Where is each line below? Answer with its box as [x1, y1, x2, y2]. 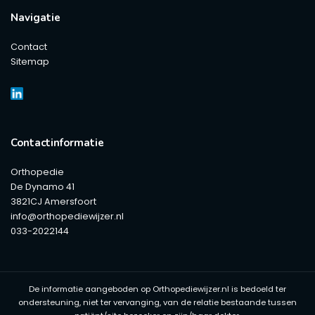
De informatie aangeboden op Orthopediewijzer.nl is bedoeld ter [29, 283, 286, 295]
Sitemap [11, 56, 49, 67]
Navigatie [11, 11, 60, 25]
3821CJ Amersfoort [11, 195, 96, 208]
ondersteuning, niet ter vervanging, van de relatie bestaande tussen [18, 296, 297, 308]
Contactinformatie [11, 136, 104, 150]
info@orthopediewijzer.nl [11, 210, 124, 223]
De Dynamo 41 [11, 181, 75, 193]
